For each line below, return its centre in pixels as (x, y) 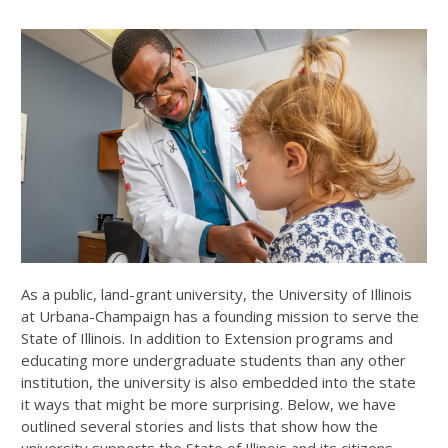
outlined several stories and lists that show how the (199, 426)
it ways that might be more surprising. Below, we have (208, 404)
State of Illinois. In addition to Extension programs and (207, 338)
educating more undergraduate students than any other (213, 360)
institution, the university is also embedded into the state (218, 382)
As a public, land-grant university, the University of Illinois (216, 294)
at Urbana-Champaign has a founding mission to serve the (220, 316)
